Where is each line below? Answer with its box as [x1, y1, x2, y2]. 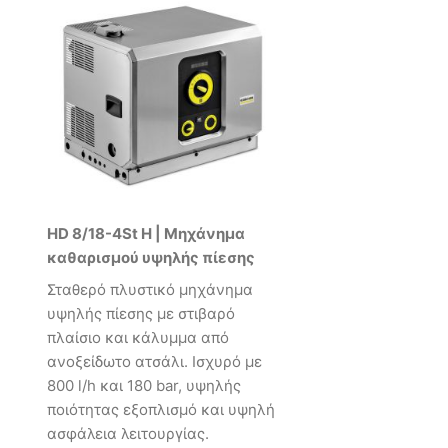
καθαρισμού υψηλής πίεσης [47, 248, 255, 268]
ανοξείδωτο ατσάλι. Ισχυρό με [47, 351, 262, 371]
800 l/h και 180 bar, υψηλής [47, 375, 241, 395]
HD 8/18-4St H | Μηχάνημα [47, 224, 245, 244]
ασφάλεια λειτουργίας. [47, 423, 209, 443]
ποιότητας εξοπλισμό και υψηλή [47, 399, 275, 419]
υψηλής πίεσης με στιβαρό [47, 303, 235, 323]
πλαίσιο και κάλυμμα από [47, 327, 229, 347]
